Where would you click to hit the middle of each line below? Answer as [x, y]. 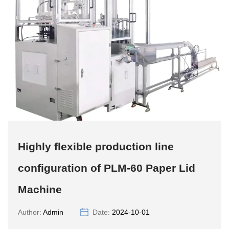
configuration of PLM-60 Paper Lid [107, 168]
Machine [40, 190]
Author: [30, 212]
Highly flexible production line [96, 147]
